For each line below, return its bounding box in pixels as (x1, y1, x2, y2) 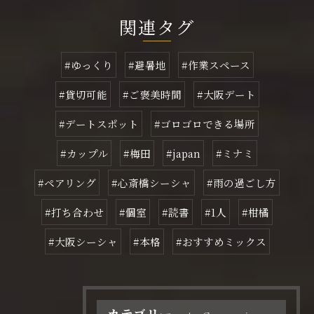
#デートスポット (59, 116, 139, 132)
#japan (166, 146, 200, 161)
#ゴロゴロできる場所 (154, 116, 255, 132)
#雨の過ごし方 (207, 175, 276, 191)
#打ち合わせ (45, 205, 104, 220)
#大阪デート (196, 87, 256, 102)
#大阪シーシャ (48, 234, 118, 250)
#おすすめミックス (175, 234, 266, 250)
